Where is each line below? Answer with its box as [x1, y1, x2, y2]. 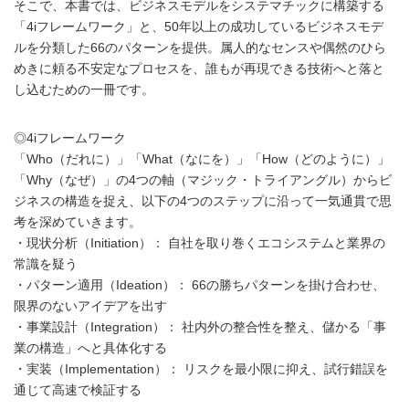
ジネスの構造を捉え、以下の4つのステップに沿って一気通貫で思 [14, 193, 392, 208]
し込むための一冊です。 [14, 81, 154, 97]
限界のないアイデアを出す [14, 298, 167, 313]
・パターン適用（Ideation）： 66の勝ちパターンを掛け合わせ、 [14, 277, 385, 292]
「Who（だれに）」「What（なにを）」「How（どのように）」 [14, 151, 390, 166]
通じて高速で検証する [14, 382, 142, 397]
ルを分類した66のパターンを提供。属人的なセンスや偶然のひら [14, 39, 386, 55]
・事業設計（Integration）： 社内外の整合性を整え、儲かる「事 [14, 319, 386, 334]
